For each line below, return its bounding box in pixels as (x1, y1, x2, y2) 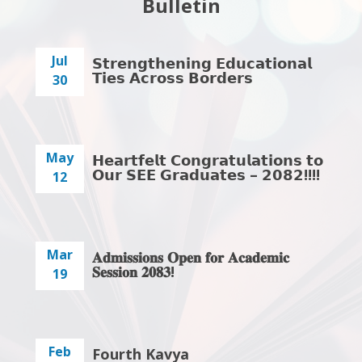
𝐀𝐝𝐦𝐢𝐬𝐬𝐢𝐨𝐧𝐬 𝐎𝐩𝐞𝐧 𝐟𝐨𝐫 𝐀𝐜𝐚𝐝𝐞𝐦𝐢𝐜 (92, 246, 289, 267)
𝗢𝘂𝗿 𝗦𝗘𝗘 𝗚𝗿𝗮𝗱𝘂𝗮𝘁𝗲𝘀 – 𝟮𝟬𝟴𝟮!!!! (92, 164, 320, 184)
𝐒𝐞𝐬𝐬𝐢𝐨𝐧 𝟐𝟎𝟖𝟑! (92, 261, 175, 281)
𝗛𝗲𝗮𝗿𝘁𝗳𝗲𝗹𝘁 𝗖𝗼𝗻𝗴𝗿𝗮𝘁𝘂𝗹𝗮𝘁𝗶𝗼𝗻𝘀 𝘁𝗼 (92, 149, 323, 170)
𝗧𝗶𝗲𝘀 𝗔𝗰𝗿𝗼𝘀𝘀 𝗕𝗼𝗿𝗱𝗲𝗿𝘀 (92, 67, 253, 87)
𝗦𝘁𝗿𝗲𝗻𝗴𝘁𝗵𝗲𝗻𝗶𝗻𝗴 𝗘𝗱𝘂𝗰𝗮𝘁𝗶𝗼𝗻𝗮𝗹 (92, 53, 312, 73)
